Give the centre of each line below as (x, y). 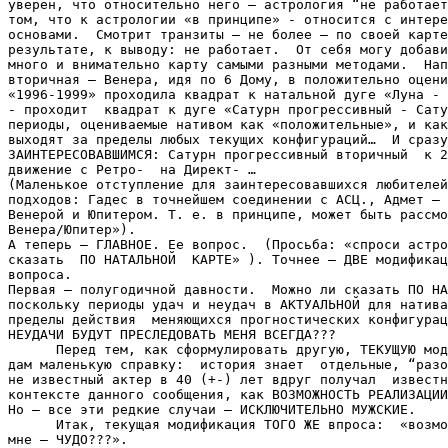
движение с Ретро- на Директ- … (132, 169)
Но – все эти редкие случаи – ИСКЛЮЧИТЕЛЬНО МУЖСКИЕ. (216, 409)
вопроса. (44, 274)
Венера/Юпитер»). (72, 229)
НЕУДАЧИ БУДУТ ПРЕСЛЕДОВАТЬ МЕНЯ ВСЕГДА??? (172, 334)
